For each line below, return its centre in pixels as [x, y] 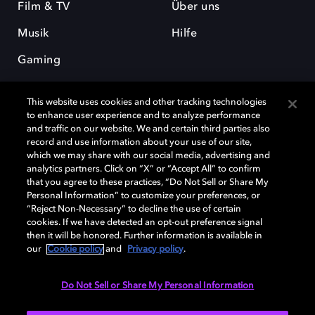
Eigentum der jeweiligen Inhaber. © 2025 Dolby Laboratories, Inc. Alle [153, 188]
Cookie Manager [50, 258]
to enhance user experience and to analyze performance [144, 116]
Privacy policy [156, 249]
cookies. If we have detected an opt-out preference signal [145, 223]
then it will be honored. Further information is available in [145, 236]
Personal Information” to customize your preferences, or [144, 196]
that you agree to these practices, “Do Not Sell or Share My [148, 182]
